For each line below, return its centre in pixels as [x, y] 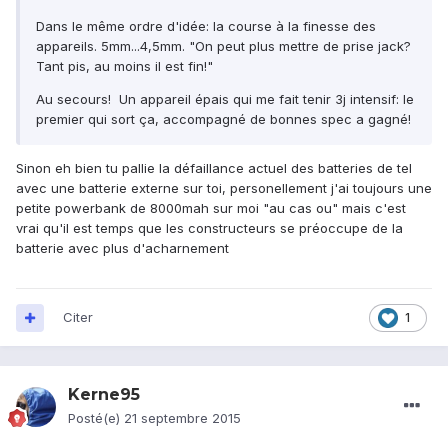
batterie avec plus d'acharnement [122, 248]
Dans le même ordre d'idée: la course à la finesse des [206, 26]
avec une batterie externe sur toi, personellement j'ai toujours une [224, 188]
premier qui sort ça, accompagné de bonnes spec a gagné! [223, 119]
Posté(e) [96, 418]
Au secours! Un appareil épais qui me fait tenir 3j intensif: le [225, 99]
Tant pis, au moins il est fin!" [124, 66]
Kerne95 [104, 395]
